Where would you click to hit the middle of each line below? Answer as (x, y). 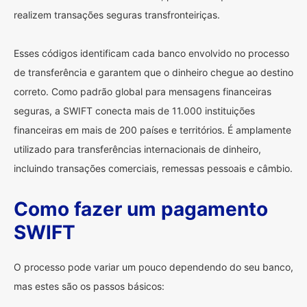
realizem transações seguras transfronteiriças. (117, 15)
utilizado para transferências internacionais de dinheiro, (137, 149)
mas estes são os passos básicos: (89, 286)
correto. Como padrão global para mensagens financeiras (143, 91)
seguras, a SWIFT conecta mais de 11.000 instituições (134, 111)
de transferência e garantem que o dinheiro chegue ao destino (153, 72)
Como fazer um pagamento (141, 209)
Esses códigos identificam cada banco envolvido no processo (151, 53)
